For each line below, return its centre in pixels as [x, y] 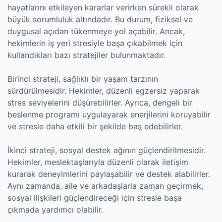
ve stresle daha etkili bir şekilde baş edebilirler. [95, 126]
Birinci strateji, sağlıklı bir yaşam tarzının [83, 79]
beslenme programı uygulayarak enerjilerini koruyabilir [109, 114]
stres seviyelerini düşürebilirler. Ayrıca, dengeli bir [100, 103]
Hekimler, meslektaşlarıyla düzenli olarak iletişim [98, 162]
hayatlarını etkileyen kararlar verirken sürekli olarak [103, 7]
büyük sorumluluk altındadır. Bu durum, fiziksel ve [100, 19]
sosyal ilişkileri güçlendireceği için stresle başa [95, 198]
